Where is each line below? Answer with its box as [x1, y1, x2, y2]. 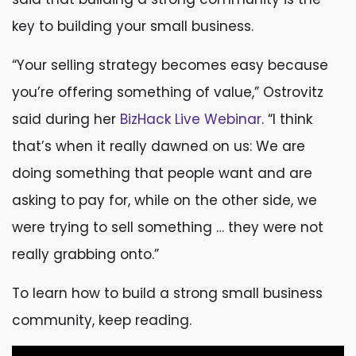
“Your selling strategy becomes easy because [12, 56, 328, 75]
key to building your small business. [12, 17, 253, 36]
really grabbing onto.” [12, 245, 159, 264]
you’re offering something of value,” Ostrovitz [12, 83, 323, 102]
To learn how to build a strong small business [12, 284, 323, 303]
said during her [12, 110, 120, 129]
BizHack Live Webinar [120, 110, 261, 129]
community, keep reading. [12, 311, 192, 330]
